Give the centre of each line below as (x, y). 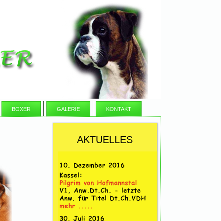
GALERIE (68, 109)
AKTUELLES (105, 140)
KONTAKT (119, 109)
